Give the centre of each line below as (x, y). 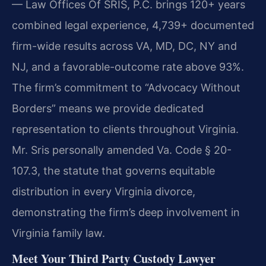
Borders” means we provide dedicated (108, 108)
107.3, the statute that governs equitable (113, 170)
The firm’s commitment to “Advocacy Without (126, 87)
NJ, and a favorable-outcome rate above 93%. (128, 66)
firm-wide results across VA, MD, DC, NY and (124, 46)
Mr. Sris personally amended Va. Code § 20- (122, 150)
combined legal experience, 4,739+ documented (133, 25)
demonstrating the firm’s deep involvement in (126, 212)
